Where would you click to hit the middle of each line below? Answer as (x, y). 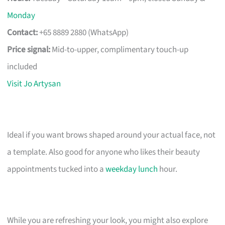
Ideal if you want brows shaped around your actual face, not (111, 135)
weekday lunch (132, 169)
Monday (21, 15)
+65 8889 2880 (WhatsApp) (83, 32)
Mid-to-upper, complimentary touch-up (120, 49)
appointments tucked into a (57, 169)
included (22, 67)
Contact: (23, 32)
